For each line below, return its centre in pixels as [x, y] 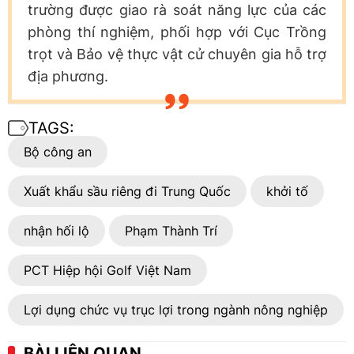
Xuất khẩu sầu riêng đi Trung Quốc [127, 191]
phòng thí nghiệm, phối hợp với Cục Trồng [177, 32]
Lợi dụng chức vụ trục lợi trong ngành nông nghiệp [176, 309]
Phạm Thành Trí [171, 230]
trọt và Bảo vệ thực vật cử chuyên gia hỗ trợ [177, 54]
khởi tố [287, 191]
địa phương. [68, 76]
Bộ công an [58, 151]
